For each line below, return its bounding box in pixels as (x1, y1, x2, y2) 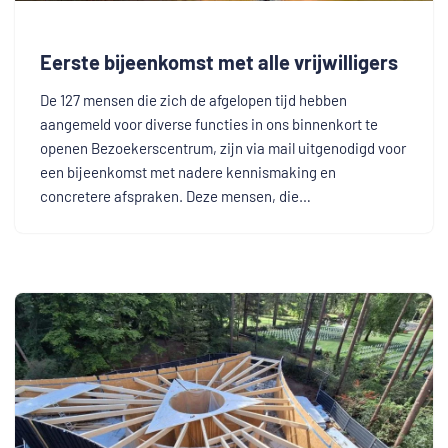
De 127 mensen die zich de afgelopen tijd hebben (40, 90, 347, 109)
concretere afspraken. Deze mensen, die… (40, 186, 314, 205)
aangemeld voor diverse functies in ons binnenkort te (40, 114, 378, 133)
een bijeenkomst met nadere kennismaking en (40, 162, 336, 181)
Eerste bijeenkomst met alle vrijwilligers (40, 49, 398, 74)
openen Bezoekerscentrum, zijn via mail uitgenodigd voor (40, 138, 406, 157)
